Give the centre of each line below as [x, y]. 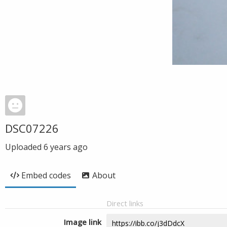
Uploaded [24, 147]
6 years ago [66, 147]
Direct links [125, 203]
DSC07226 [32, 128]
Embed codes [46, 175]
